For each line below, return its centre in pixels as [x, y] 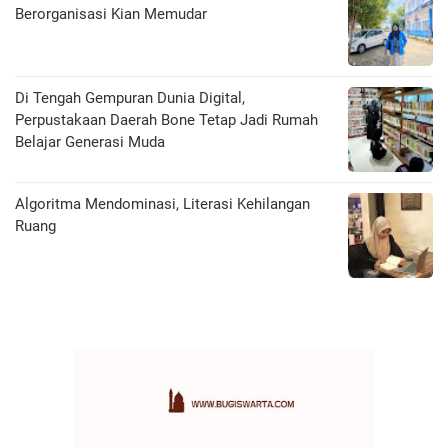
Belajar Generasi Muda [90, 141]
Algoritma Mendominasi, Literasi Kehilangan [162, 203]
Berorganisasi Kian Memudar [111, 13]
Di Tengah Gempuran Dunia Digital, [130, 97]
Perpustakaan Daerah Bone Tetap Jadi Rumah [166, 119]
